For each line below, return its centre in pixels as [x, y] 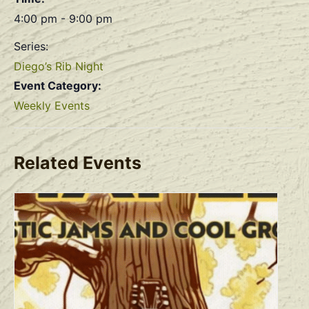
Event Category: [58, 85]
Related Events [78, 162]
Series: [31, 46]
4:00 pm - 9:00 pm [63, 18]
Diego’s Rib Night [59, 66]
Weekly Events [52, 105]
